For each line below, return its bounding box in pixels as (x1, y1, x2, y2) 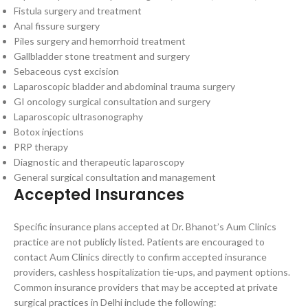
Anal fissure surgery (14, 20, 100, 32)
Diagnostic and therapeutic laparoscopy (14, 156, 184, 168)
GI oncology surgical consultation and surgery (14, 96, 210, 107)
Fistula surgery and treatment (14, 5, 142, 16)
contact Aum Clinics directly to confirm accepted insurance (14, 251, 267, 263)
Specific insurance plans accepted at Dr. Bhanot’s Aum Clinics (14, 221, 276, 232)
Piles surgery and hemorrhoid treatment (14, 35, 186, 47)
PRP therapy (14, 141, 68, 153)
